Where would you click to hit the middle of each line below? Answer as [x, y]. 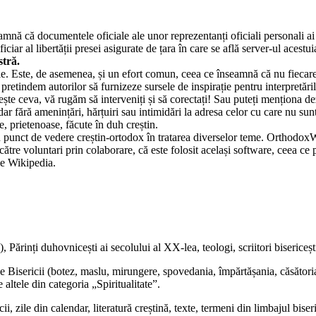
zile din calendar [51, 308]
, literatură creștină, [131, 308]
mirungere [135, 271]
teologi [218, 247]
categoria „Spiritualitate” [103, 284]
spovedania [188, 271]
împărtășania [247, 271]
